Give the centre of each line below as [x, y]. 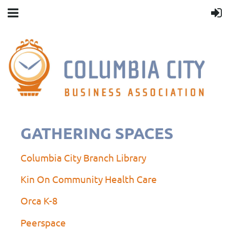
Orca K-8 [39, 201]
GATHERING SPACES [97, 133]
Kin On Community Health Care [89, 179]
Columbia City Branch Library [83, 157]
